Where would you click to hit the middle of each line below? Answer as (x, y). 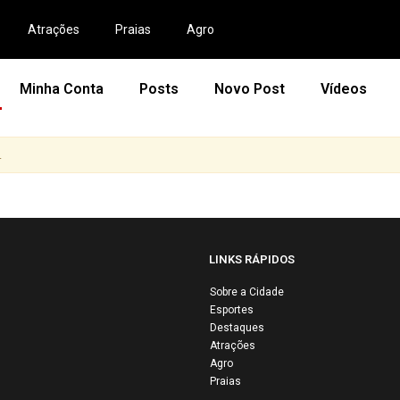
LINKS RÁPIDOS (252, 259)
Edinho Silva (307, 323)
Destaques (237, 328)
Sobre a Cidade (247, 292)
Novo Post (249, 89)
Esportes (232, 310)
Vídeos (343, 89)
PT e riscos (301, 367)
